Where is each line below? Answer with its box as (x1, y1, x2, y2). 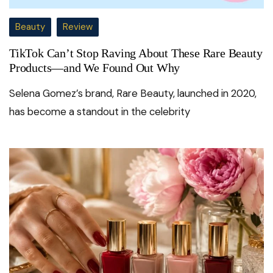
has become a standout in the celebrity (9, 105, 190, 119)
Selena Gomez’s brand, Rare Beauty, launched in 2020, (9, 87, 257, 101)
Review (63, 21, 93, 34)
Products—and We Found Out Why (9, 61, 180, 75)
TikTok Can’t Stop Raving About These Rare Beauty (9, 46, 263, 60)
